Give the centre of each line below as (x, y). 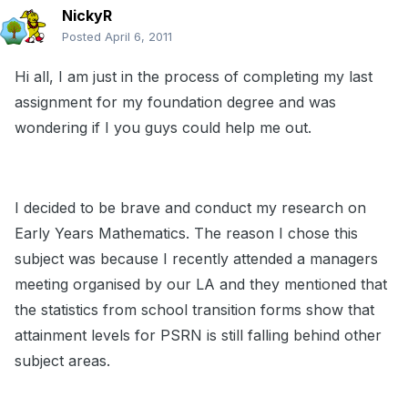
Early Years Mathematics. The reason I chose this (186, 234)
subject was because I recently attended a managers (196, 259)
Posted (83, 37)
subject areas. (62, 361)
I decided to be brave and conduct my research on (190, 208)
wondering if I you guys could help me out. (163, 128)
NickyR (87, 16)
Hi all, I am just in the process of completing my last (194, 77)
